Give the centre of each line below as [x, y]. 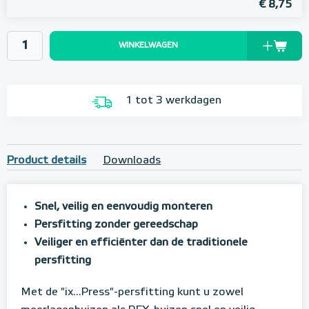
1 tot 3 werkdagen [173, 101]
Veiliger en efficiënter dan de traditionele [141, 243]
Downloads [132, 161]
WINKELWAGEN [148, 46]
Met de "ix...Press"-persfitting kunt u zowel [132, 293]
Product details [47, 161]
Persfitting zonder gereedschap [116, 225]
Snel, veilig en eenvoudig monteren [123, 207]
